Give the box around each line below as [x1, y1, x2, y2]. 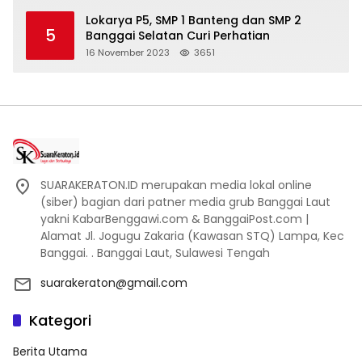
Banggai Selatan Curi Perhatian [86, 27, 270, 44]
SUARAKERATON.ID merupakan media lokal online [40, 177, 312, 194]
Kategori [29, 310, 91, 331]
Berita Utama [13, 343, 87, 360]
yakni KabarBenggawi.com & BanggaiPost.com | [40, 211, 309, 228]
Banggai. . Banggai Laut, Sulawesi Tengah [40, 245, 270, 262]
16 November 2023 [86, 46, 170, 60]
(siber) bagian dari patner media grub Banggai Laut [40, 194, 330, 211]
